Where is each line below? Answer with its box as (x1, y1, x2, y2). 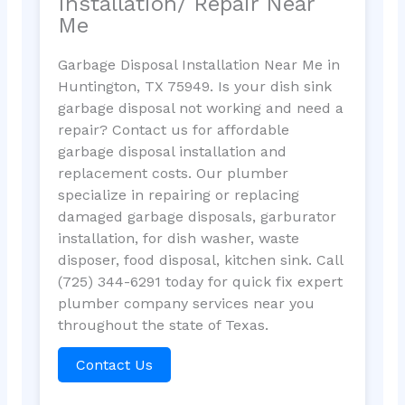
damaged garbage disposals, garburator (57, 207, 336, 225)
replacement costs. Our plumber (57, 164, 288, 182)
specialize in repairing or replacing (57, 185, 299, 203)
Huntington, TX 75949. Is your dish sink (57, 77, 332, 95)
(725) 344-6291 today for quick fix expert (57, 272, 343, 290)
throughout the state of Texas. (57, 316, 268, 334)
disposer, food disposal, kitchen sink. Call (57, 250, 343, 268)
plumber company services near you (57, 294, 315, 312)
